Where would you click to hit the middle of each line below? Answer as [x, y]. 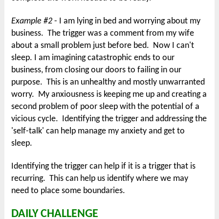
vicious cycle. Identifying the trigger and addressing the [109, 119]
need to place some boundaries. [69, 191]
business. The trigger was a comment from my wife [103, 34]
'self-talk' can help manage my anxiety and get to [98, 131]
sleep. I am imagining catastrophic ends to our [93, 58]
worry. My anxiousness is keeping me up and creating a [109, 95]
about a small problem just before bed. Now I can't [103, 46]
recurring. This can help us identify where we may [100, 179]
